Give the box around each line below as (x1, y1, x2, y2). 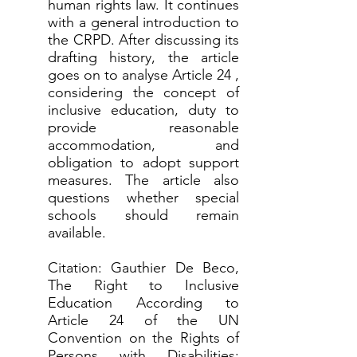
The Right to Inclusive (48, 277, 239, 294)
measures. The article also (48, 171, 239, 189)
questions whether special (48, 189, 239, 206)
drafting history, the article (48, 49, 239, 66)
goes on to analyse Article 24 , (48, 66, 239, 84)
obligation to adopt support (48, 154, 239, 171)
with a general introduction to (48, 14, 239, 31)
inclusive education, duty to (48, 101, 239, 119)
